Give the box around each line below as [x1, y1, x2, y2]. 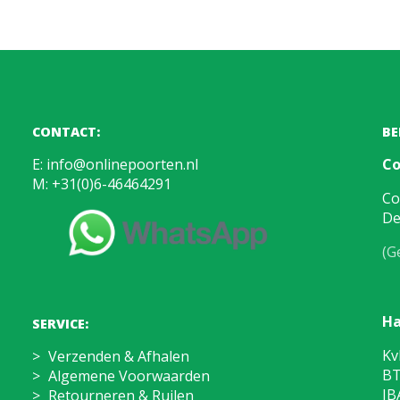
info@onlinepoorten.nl [46, 154, 198, 175]
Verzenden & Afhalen [48, 346, 189, 366]
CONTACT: [32, 123, 100, 141]
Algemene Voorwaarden [48, 365, 210, 386]
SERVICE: [32, 314, 88, 332]
